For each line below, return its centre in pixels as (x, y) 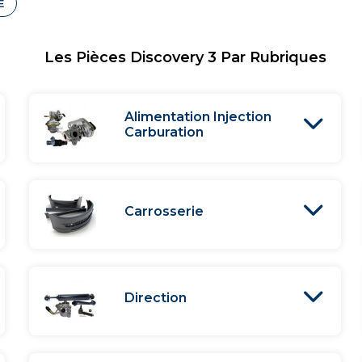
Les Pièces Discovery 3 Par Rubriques (185, 57)
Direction (155, 297)
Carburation (164, 132)
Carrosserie (164, 211)
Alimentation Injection (198, 117)
